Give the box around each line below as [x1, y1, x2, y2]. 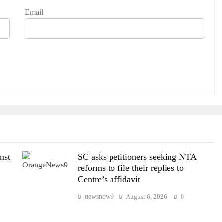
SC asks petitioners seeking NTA [77, 151, 197, 162]
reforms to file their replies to [77, 163, 184, 173]
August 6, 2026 [125, 192, 167, 200]
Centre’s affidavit [77, 174, 140, 184]
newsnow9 [84, 192, 114, 200]
